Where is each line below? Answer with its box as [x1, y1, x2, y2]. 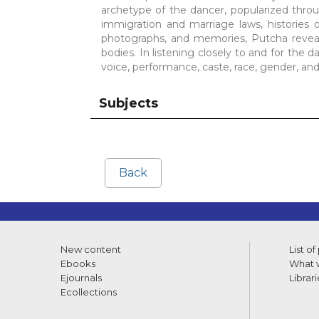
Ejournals [61, 272, 102, 283]
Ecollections [61, 286, 117, 298]
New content [61, 244, 121, 255]
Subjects [99, 95, 158, 111]
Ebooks [61, 258, 95, 269]
